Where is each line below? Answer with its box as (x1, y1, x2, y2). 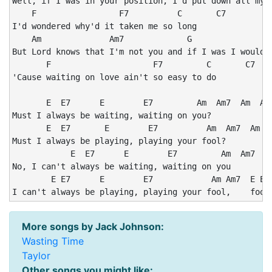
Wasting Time (22, 235, 84, 247)
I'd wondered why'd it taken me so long (12, 21, 197, 31)
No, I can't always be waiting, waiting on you (12, 161, 231, 171)
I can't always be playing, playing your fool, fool (12, 187, 270, 197)
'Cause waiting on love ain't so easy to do (12, 72, 216, 82)
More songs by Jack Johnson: (22, 220, 164, 233)
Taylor (22, 250, 50, 262)
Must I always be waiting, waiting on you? (12, 110, 211, 120)
